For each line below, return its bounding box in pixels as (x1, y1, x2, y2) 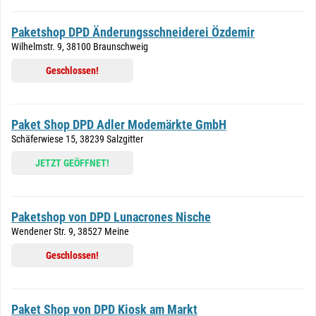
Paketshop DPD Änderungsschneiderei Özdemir (11, 25, 255, 39)
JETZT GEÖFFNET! (35, 157, 109, 169)
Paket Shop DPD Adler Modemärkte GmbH (11, 117, 226, 132)
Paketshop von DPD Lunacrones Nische (11, 209, 211, 224)
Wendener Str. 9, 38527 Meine (11, 226, 129, 237)
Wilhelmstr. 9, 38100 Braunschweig (11, 41, 148, 52)
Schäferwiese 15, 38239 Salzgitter (11, 133, 143, 145)
